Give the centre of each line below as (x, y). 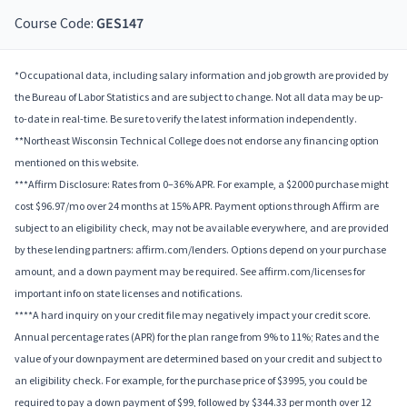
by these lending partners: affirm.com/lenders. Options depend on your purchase (200, 250)
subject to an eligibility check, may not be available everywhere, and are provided (202, 228)
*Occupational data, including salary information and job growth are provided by (202, 75)
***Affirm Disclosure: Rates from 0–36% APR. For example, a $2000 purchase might (202, 184)
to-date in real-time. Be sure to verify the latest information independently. (186, 119)
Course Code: (55, 23)
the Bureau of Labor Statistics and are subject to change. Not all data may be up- (199, 97)
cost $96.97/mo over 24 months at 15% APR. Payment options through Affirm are (197, 206)
